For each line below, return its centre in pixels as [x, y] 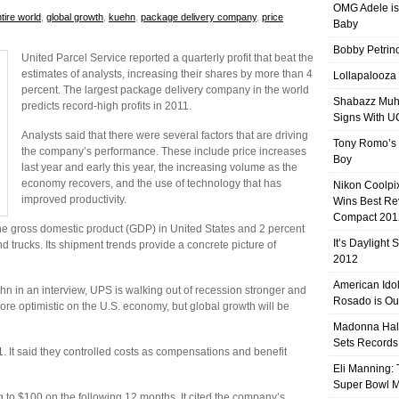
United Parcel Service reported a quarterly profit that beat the [167, 58]
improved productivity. [74, 199]
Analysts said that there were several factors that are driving [165, 135]
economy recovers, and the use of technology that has [151, 183]
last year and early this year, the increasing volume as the [159, 167]
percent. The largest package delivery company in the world [165, 90]
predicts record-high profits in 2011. [106, 106]
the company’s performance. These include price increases [164, 151]
